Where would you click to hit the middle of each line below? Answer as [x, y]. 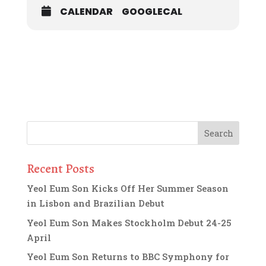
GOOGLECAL [152, 12]
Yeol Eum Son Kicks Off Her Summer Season [127, 188]
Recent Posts [60, 169]
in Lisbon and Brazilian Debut [95, 203]
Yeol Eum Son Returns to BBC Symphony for [128, 256]
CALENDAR [86, 12]
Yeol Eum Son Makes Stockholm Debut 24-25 [129, 222]
